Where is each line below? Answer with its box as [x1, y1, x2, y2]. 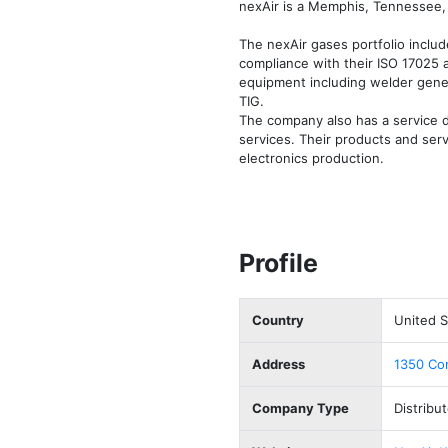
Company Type [252, 400, 349, 416]
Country [252, 312, 304, 328]
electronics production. [239, 150, 388, 166]
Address [252, 356, 305, 372]
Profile [239, 248, 318, 278]
